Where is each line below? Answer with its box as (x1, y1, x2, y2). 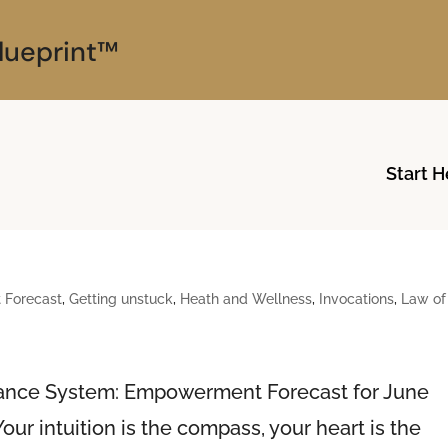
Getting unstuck (69, 290, 174, 307)
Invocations (319, 290, 395, 307)
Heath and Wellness (180, 290, 313, 307)
